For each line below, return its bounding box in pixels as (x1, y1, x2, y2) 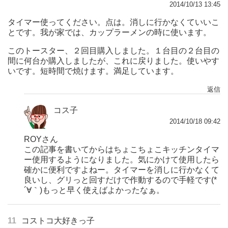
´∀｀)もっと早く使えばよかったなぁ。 (24, 185, 164, 194)
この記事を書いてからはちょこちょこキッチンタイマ (24, 145, 219, 154)
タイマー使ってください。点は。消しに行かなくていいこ (8, 17, 219, 26)
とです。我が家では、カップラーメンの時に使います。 (8, 27, 211, 37)
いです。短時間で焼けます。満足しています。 (8, 66, 179, 75)
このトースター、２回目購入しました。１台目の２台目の (8, 46, 219, 55)
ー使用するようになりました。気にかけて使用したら (24, 155, 219, 164)
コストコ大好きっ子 (21, 216, 95, 225)
